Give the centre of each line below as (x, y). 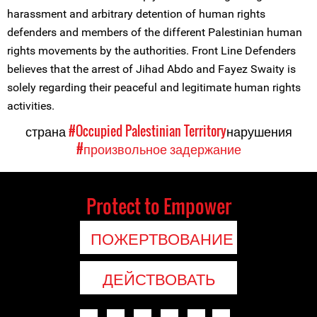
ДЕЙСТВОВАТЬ (158, 278)
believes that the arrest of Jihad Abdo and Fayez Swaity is (151, 69)
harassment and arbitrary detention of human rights (136, 14)
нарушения (259, 131)
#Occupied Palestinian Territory (147, 131)
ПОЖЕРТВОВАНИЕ (162, 238)
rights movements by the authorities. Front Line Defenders (151, 51)
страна (47, 131)
